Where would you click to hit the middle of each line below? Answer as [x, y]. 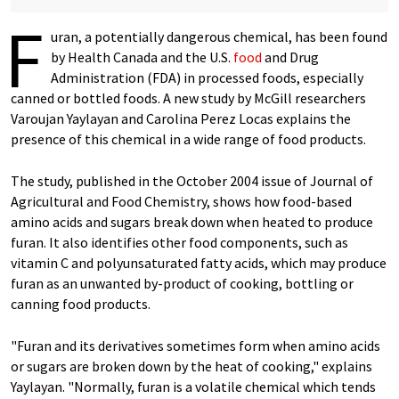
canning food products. [81, 304]
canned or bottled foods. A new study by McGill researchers [188, 98]
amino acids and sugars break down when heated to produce [192, 222]
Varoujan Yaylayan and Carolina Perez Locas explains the [181, 118]
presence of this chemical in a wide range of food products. [188, 139]
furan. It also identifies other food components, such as [179, 242]
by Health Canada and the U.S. [142, 57]
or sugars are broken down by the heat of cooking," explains [191, 366]
